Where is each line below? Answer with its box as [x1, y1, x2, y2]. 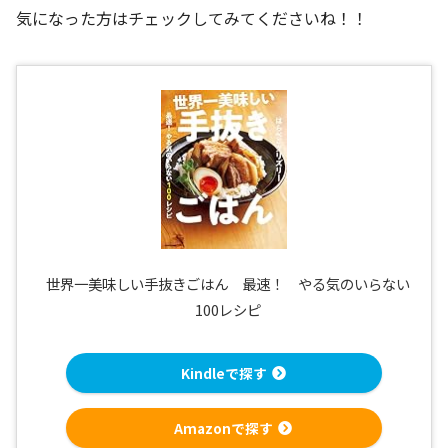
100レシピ [194, 299, 261, 321]
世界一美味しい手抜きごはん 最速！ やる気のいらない [45, 273, 410, 295]
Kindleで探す [180, 362, 267, 383]
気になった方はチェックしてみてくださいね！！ [16, 5, 368, 30]
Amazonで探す [174, 417, 274, 438]
